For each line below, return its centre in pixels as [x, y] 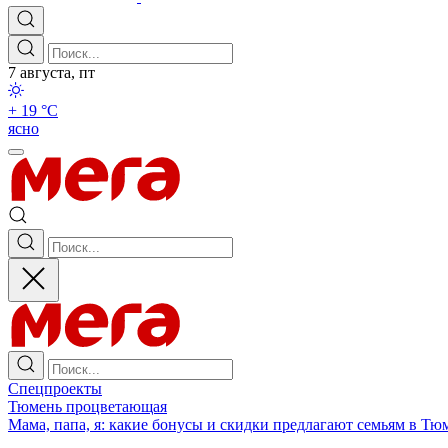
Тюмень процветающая [87, 406]
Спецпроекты [55, 388]
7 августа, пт [51, 72]
